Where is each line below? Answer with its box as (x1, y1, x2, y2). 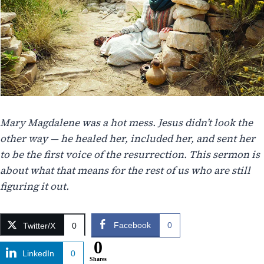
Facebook (114, 220, 151, 230)
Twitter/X (23, 221, 56, 231)
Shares (90, 256, 107, 263)
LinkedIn (22, 249, 55, 259)
